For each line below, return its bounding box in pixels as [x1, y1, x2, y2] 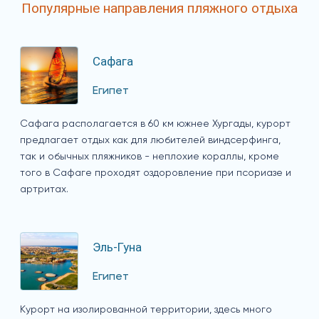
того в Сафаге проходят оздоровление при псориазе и [20, 167, 291, 178]
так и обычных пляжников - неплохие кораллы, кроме [20, 151, 279, 162]
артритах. [20, 184, 68, 194]
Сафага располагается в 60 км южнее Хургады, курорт [20, 118, 291, 129]
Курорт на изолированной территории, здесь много [20, 304, 272, 315]
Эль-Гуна [93, 240, 142, 255]
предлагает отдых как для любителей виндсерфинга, [20, 135, 281, 145]
